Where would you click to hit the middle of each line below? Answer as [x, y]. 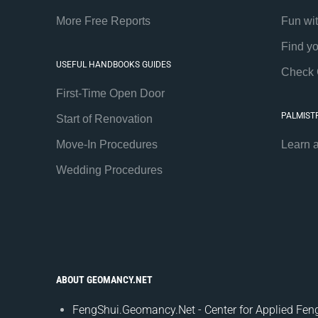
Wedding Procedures [109, 170]
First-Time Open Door [110, 93]
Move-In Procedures [106, 144]
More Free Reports [103, 21]
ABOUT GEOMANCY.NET [104, 279]
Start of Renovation [104, 119]
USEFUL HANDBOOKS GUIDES [113, 64]
